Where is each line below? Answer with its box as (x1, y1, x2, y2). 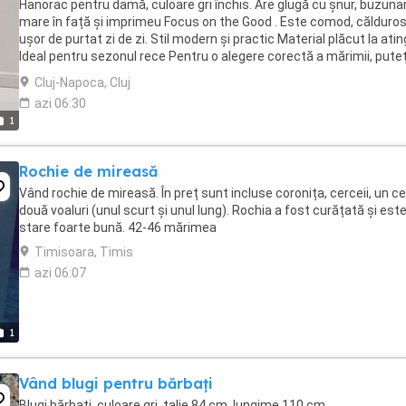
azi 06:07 (34, 266, 86, 280)
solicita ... (19, 66, 72, 81)
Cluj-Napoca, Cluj (34, 75, 130, 90)
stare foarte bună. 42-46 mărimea (19, 220, 217, 235)
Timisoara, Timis (34, 245, 133, 259)
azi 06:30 (34, 96, 86, 111)
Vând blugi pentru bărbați (19, 374, 213, 392)
